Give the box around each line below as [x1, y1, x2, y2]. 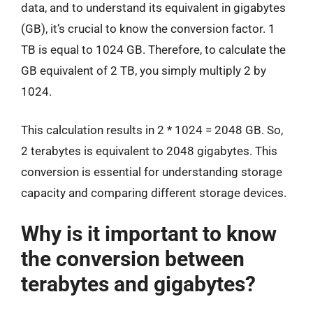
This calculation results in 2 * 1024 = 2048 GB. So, [21, 123, 283, 137]
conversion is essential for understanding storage [21, 165, 282, 179]
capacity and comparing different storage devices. [21, 186, 286, 200]
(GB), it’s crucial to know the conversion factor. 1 [21, 21, 275, 36]
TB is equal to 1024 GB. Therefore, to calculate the [21, 42, 286, 57]
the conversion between [21, 246, 245, 271]
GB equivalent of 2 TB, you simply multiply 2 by [21, 63, 266, 78]
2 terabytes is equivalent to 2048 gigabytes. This [21, 144, 277, 158]
